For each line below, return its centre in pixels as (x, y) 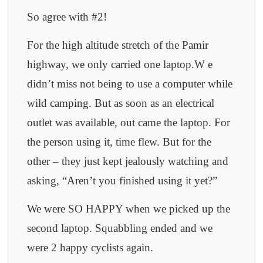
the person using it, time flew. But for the (119, 142)
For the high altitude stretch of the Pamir (118, 45)
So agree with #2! (67, 17)
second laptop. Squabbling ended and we (120, 228)
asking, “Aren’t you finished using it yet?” (122, 181)
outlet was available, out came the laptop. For (129, 123)
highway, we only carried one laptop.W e (120, 65)
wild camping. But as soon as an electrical (121, 103)
